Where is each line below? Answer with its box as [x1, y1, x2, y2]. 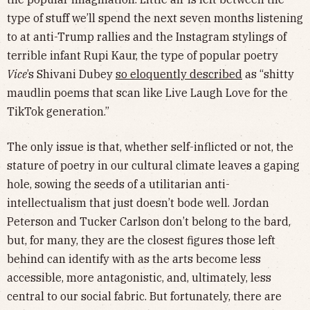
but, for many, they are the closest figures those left [7, 232, 275, 247]
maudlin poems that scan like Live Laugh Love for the [7, 85, 288, 100]
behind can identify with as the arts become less [7, 251, 261, 266]
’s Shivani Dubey [27, 66, 116, 81]
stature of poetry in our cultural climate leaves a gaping [7, 158, 300, 172]
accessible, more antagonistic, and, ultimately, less [7, 270, 271, 284]
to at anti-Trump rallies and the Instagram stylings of [7, 29, 286, 44]
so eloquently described [116, 66, 242, 81]
